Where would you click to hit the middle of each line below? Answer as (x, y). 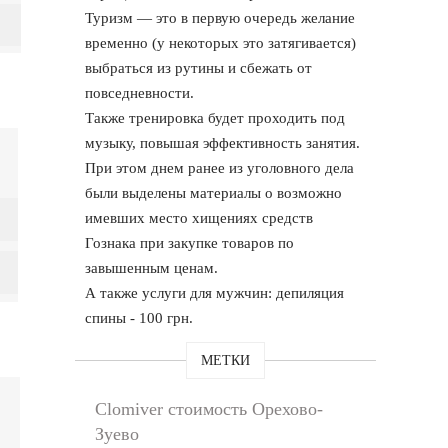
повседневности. (140, 92)
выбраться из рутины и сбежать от (199, 67)
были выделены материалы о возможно (214, 192)
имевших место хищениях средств (199, 217)
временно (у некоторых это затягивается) (221, 42)
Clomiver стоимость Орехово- (209, 408)
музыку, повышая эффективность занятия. (223, 142)
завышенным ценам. (152, 267)
